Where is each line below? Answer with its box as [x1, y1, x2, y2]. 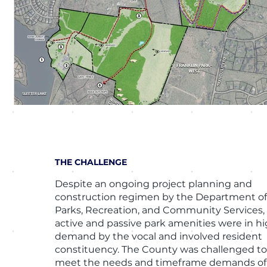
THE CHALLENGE [55, 157, 128, 167]
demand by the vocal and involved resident [55, 231, 263, 242]
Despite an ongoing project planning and [55, 178, 253, 190]
